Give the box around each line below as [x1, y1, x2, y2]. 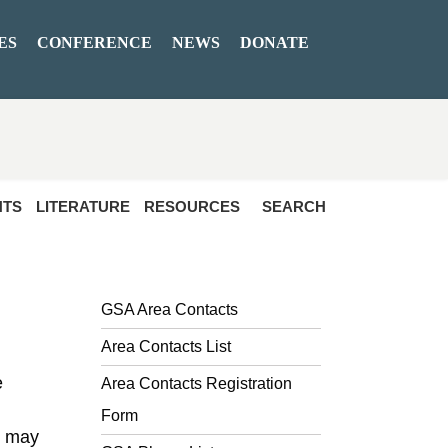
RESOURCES [144, 198, 240, 215]
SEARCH [262, 198, 326, 215]
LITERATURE [36, 198, 130, 215]
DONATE [240, 34, 309, 51]
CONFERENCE [37, 34, 152, 51]
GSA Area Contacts [101, 301, 238, 318]
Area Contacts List [101, 338, 231, 355]
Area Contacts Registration [101, 375, 292, 392]
